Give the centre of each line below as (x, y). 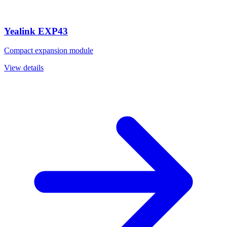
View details (24, 68)
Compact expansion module (49, 51)
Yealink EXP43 (36, 31)
